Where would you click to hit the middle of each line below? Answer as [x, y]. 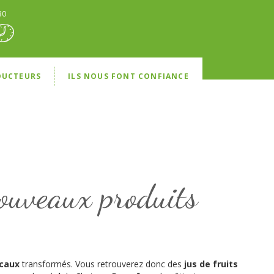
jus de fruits [211, 264]
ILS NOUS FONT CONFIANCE [128, 76]
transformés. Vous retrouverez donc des [102, 264]
